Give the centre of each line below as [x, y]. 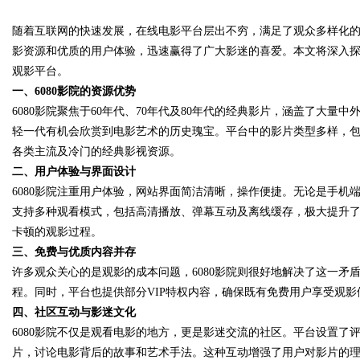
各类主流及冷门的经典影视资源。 [96, 151]
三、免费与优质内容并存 [74, 252]
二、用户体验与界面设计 [74, 172]
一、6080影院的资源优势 [74, 91]
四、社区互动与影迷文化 [74, 312]
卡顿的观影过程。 [57, 232]
